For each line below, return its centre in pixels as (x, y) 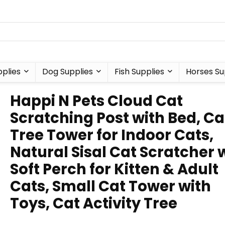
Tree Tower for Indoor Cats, (112, 135)
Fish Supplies (139, 72)
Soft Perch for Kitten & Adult (114, 169)
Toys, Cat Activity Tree (94, 203)
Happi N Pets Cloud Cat (96, 101)
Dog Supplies (67, 72)
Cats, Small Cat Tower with (110, 186)
